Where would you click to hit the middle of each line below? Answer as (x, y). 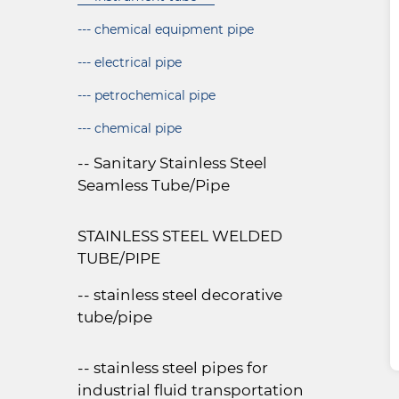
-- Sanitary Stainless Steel (172, 163)
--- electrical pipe (130, 62)
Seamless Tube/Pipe (154, 185)
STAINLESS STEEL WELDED (180, 236)
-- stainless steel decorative (180, 295)
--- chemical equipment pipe (166, 29)
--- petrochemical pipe (147, 95)
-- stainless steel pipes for (173, 368)
